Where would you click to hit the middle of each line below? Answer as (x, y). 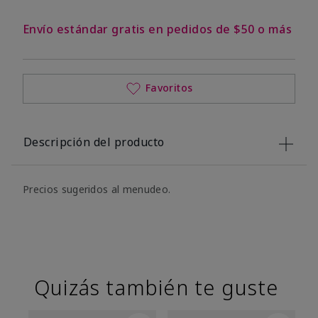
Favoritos (169, 87)
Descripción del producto (94, 142)
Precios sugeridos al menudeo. (97, 190)
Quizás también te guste (157, 287)
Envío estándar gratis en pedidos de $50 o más (157, 29)
